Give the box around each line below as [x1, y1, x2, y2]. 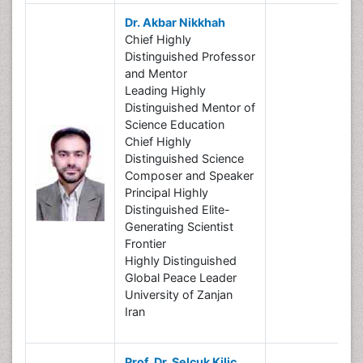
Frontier [125, 237, 166, 250]
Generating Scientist [125, 220, 233, 233]
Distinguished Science [125, 152, 244, 165]
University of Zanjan [125, 288, 233, 301]
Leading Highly [125, 83, 206, 97]
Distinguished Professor [125, 49, 255, 63]
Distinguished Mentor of [125, 100, 255, 114]
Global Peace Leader [125, 271, 237, 284]
